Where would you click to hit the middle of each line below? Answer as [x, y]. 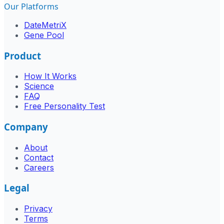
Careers [39, 167]
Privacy [38, 209]
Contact [39, 157]
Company [26, 127]
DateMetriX [45, 25]
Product [22, 55]
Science [39, 86]
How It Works [50, 76]
